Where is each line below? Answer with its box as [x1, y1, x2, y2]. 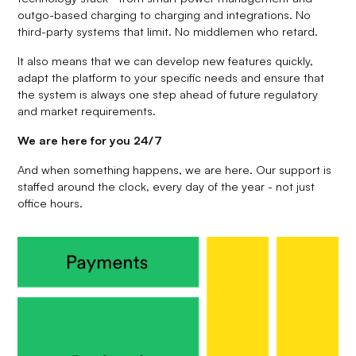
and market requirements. [17, 103, 157, 118]
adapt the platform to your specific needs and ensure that [17, 69, 325, 84]
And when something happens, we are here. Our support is [17, 161, 332, 176]
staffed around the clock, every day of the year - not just [17, 178, 315, 193]
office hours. [17, 195, 83, 210]
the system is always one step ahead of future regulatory [17, 86, 319, 101]
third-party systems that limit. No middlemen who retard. [17, 23, 319, 38]
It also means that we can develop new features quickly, [17, 52, 314, 68]
